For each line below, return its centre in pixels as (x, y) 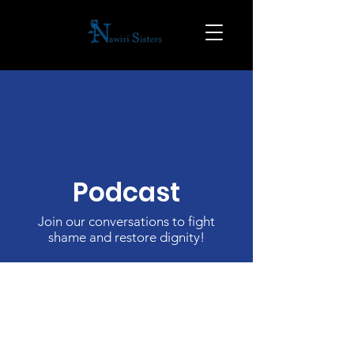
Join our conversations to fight (126, 221)
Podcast (126, 192)
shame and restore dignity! (126, 237)
